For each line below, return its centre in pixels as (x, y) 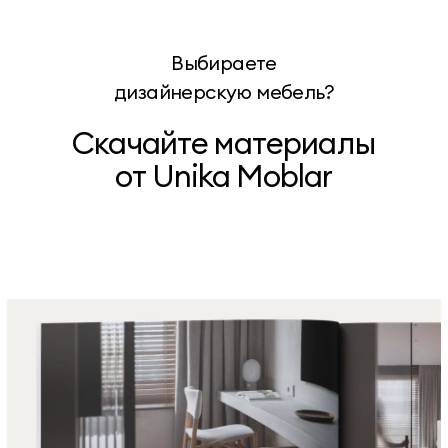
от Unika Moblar (224, 175)
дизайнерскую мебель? (224, 92)
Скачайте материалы (224, 142)
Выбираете (224, 63)
